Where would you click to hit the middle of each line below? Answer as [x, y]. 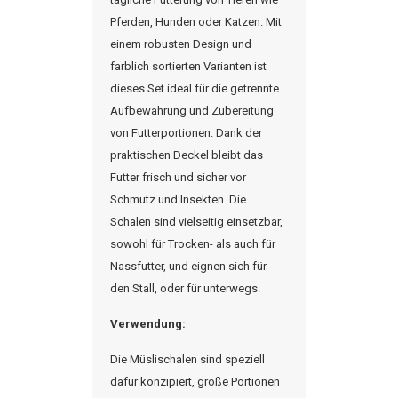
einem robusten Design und [181, 44]
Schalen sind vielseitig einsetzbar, [196, 222]
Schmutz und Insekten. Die [178, 199]
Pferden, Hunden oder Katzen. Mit [196, 22]
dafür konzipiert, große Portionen [195, 382]
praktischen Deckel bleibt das [187, 155]
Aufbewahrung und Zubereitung [192, 111]
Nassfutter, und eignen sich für [188, 266]
